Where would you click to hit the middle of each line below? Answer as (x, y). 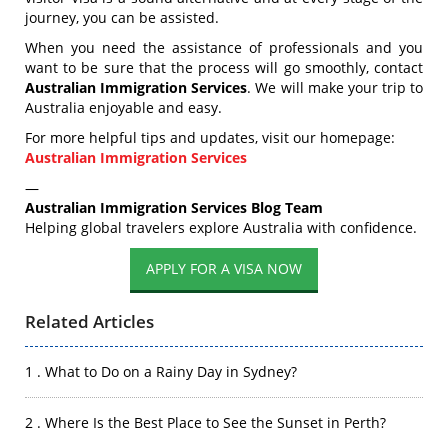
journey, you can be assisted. (122, 17)
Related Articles (89, 321)
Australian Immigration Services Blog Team (174, 207)
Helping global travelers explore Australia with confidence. (221, 227)
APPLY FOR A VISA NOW (224, 268)
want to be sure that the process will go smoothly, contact (224, 67)
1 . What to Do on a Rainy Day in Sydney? (161, 371)
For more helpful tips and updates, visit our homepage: (210, 137)
